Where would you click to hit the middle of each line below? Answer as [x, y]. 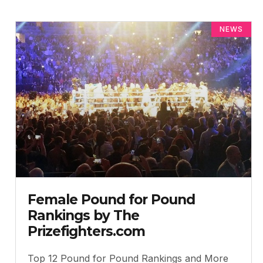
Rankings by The [83, 215]
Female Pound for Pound [111, 199]
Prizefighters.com [86, 231]
